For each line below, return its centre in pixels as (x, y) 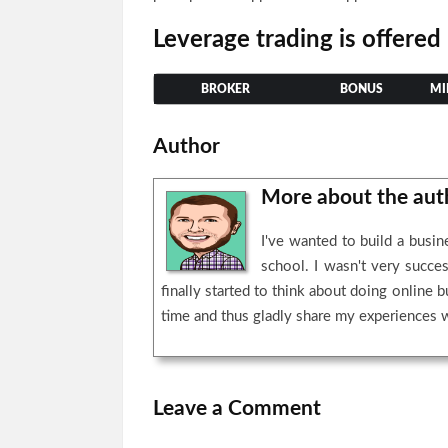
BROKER (225, 89)
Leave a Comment (237, 408)
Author (186, 146)
